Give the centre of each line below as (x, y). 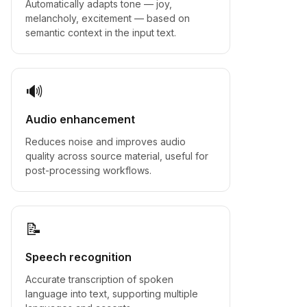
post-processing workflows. (88, 170)
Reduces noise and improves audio (106, 141)
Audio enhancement (80, 119)
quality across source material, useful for (117, 156)
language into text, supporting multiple (112, 293)
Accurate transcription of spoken (99, 279)
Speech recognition (78, 257)
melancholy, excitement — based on (108, 18)
